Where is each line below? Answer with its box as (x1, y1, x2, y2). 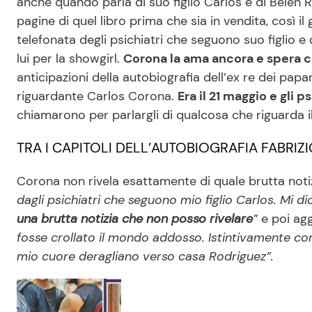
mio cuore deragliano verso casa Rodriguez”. (17, 247, 274, 265)
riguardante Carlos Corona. (17, 87, 178, 104)
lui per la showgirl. (17, 49, 123, 67)
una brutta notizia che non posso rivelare (17, 210, 253, 227)
